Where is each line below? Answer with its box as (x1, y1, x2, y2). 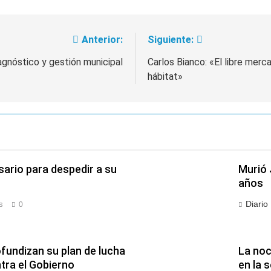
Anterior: (82, 33, 123, 45)
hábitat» (148, 70, 183, 82)
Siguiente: (148, 33, 194, 45)
